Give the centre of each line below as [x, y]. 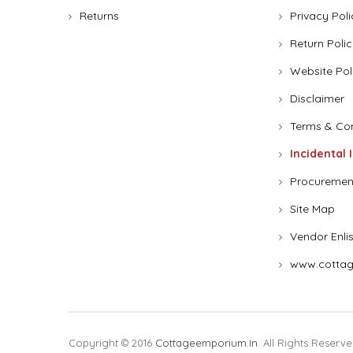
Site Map [312, 209]
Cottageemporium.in [206, 343]
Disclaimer [317, 99]
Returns [99, 16]
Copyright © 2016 [112, 343]
